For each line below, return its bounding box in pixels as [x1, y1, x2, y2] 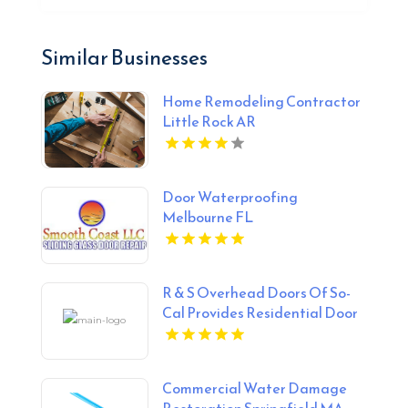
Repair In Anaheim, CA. [162, 321, 311, 343]
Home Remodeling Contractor [162, 89, 362, 112]
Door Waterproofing [162, 185, 299, 208]
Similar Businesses [40, 41, 208, 73]
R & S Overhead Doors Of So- [162, 280, 352, 303]
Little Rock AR [162, 109, 257, 132]
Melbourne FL [162, 205, 254, 228]
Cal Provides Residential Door [162, 301, 359, 323]
